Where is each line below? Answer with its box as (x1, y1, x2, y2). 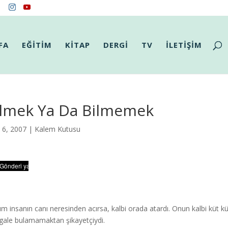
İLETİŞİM (166, 40, 203, 50)
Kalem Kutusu (34, 124, 80, 134)
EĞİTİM (22, 40, 52, 50)
